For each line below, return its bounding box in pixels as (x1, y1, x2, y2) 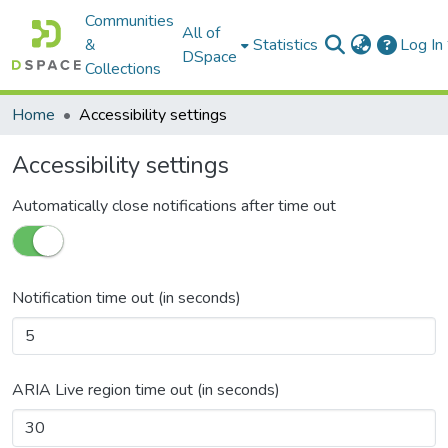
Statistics (253, 34, 319, 56)
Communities (85, 10, 175, 32)
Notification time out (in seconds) (12, 287, 241, 309)
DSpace (182, 46, 238, 68)
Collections (85, 58, 162, 80)
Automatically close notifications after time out (12, 195, 336, 217)
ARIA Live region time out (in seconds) (12, 379, 280, 401)
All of (182, 22, 221, 44)
